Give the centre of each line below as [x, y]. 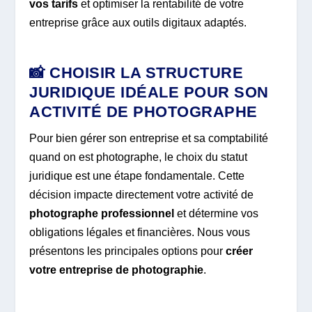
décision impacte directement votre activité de [142, 195]
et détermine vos [217, 214]
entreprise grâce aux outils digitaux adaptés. [138, 22]
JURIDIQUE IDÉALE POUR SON [149, 93]
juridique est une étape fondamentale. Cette [137, 176]
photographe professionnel [102, 214]
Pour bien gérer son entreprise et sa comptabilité [149, 139]
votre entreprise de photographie [117, 270]
